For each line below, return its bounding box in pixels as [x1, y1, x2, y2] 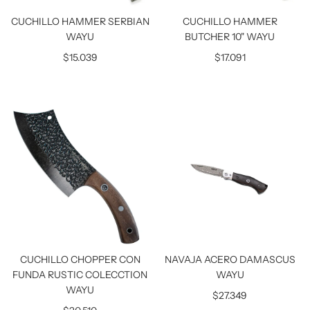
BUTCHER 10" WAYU [185, 30, 275, 43]
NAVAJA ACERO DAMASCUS [164, 253, 295, 266]
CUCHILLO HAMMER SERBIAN [10, 15, 149, 28]
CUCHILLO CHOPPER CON [19, 253, 140, 266]
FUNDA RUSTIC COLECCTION [12, 268, 148, 281]
